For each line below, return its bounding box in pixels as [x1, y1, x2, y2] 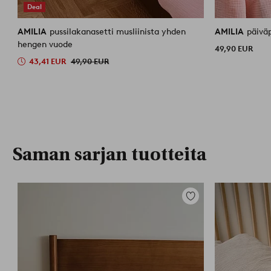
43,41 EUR [29, 56, 67, 66]
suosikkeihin [182, 204, 231, 215]
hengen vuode [18, 39, 73, 50]
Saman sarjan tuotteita [12, 143, 206, 165]
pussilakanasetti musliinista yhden [50, 26, 186, 37]
